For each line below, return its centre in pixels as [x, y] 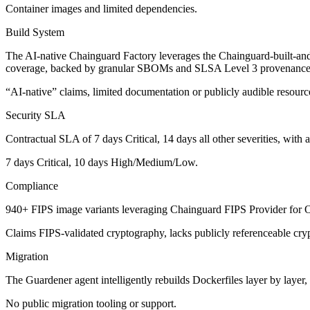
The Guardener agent [53, 280]
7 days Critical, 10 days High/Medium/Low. [102, 163]
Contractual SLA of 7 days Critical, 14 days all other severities [142, 139]
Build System [35, 33]
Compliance [32, 186]
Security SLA [36, 116]
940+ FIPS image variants [62, 210]
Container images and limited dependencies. [101, 9]
